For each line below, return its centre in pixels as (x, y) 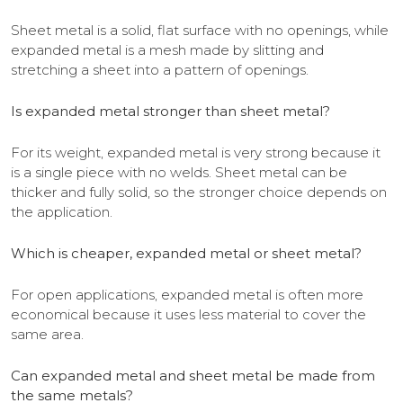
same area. (47, 335)
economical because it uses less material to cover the (188, 315)
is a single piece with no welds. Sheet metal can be (179, 173)
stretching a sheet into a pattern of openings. (161, 70)
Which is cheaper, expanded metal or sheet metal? (186, 254)
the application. (62, 212)
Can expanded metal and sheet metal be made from (193, 376)
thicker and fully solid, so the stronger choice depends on (199, 193)
